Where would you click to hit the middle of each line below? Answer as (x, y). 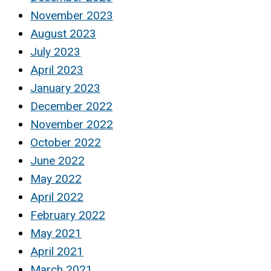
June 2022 (57, 160)
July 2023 (55, 51)
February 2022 (68, 215)
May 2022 (56, 178)
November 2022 (72, 124)
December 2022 (71, 106)
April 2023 (57, 70)
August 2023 (63, 33)
